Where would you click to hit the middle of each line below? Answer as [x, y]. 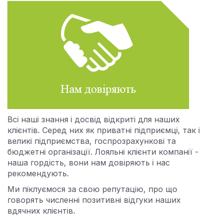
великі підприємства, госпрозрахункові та [92, 141]
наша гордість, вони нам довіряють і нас [89, 163]
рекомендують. [38, 173]
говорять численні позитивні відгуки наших [94, 200]
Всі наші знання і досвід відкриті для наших [94, 119]
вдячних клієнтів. [41, 211]
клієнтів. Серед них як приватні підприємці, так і [104, 130]
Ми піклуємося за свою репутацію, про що [92, 189]
